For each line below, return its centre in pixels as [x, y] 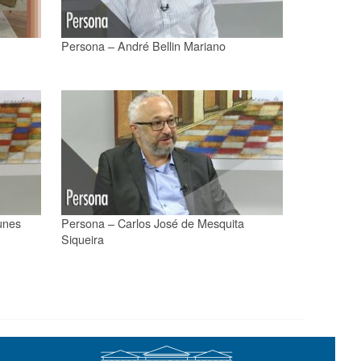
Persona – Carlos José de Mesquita [153, 222]
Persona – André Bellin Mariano [143, 45]
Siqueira [83, 239]
